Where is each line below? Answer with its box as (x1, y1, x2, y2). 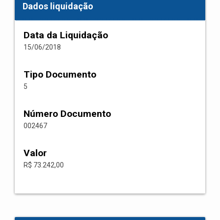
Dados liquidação (23, 1, 93, 11)
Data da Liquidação (24, 29, 108, 41)
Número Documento (24, 108, 111, 119)
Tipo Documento (24, 69, 96, 80)
